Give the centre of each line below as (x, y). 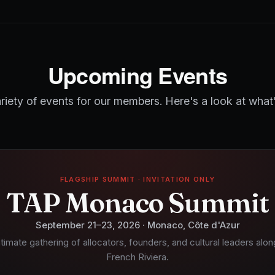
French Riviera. (137, 257)
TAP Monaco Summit (137, 202)
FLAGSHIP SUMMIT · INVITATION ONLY (137, 179)
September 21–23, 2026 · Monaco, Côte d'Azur (137, 225)
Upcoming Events (137, 75)
